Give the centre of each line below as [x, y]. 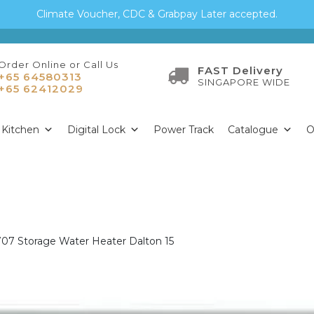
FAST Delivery [240, 71]
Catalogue [253, 129]
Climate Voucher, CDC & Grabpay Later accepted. [157, 14]
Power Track [184, 129]
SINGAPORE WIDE [244, 82]
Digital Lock [96, 129]
